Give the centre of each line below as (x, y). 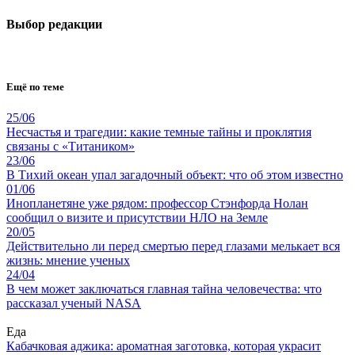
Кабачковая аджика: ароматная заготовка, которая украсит (164, 345)
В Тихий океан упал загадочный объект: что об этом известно (175, 174)
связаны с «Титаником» (71, 146)
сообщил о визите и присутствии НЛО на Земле (137, 217)
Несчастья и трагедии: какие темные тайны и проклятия (159, 132)
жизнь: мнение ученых (68, 260)
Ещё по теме (35, 86)
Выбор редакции (54, 25)
